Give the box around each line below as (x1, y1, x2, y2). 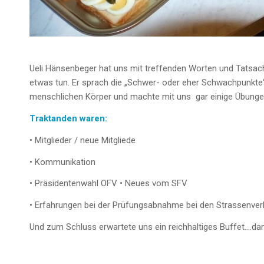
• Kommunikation (29, 156, 95, 167)
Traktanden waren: (29, 113, 107, 124)
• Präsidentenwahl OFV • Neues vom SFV (29, 178, 187, 189)
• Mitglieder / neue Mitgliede (29, 134, 136, 146)
